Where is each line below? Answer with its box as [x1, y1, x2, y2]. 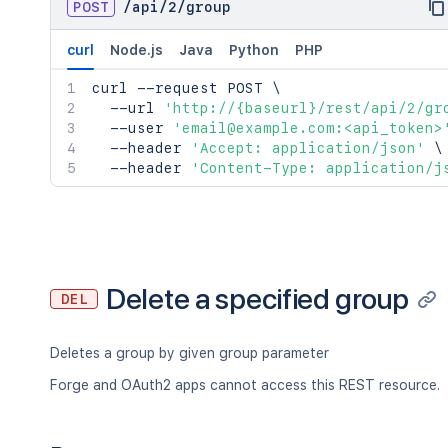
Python [229, 42, 279, 58]
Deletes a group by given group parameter [50, 345, 329, 361]
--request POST [128, 80, 272, 96]
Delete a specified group [106, 281, 410, 316]
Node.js [110, 42, 163, 58]
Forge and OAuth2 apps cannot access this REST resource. [50, 377, 440, 393]
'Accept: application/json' [191, 140, 425, 156]
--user [92, 120, 173, 136]
